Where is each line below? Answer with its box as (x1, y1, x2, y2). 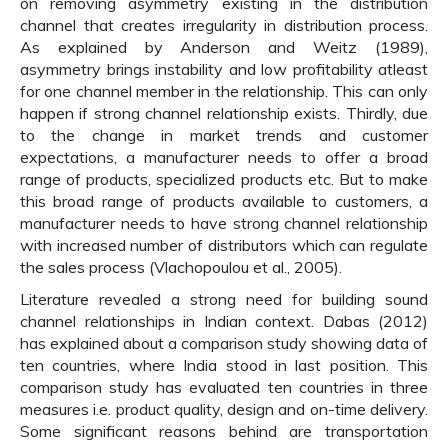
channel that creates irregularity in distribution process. (20, 15, 428, 35)
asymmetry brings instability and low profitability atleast (20, 59, 428, 79)
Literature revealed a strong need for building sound (20, 289, 428, 309)
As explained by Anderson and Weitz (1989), (20, 37, 428, 57)
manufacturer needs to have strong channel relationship (20, 213, 428, 233)
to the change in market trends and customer (20, 125, 428, 145)
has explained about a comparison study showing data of (20, 333, 428, 353)
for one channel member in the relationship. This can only (20, 81, 428, 101)
